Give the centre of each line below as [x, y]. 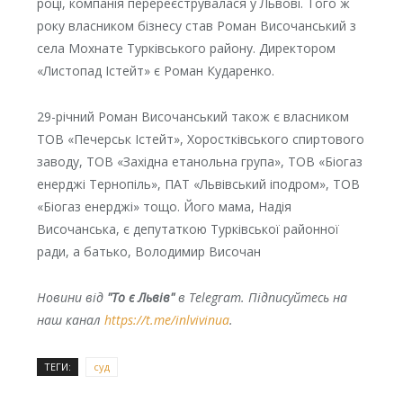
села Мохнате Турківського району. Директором [186, 49]
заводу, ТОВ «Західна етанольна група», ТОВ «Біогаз [199, 162]
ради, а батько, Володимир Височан [148, 252]
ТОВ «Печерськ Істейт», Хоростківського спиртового [200, 139]
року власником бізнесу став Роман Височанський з [196, 26]
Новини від [72, 298]
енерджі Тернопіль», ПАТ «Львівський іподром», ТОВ [198, 184]
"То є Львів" [140, 298]
